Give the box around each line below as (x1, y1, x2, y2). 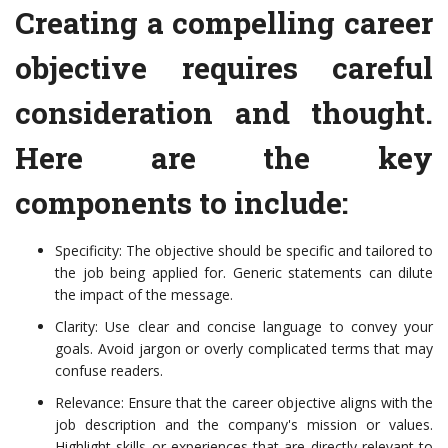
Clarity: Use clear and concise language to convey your (55, 317, 433, 337)
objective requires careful (15, 48, 433, 88)
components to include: (15, 183, 348, 223)
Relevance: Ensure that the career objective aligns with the (55, 393, 433, 413)
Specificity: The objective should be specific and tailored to (55, 241, 433, 261)
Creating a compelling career (15, 3, 433, 43)
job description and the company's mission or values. (55, 415, 433, 435)
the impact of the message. (55, 285, 233, 305)
